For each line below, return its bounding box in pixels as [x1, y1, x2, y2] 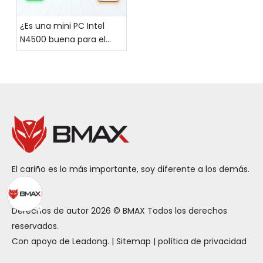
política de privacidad [158, 235, 247, 247]
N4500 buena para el [20, 33, 106, 45]
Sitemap [116, 235, 151, 247]
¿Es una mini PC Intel [20, 19, 104, 32]
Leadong [72, 235, 107, 247]
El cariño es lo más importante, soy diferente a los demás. [12, 163, 249, 175]
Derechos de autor [12, 204, 91, 217]
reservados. [12, 220, 59, 232]
